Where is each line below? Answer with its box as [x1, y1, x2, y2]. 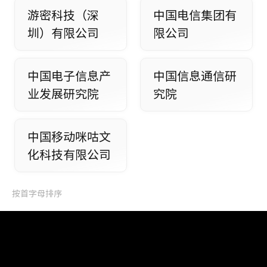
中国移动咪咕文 [27, 131, 111, 143]
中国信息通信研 [153, 70, 237, 82]
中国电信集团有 [153, 9, 237, 21]
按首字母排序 [11, 190, 62, 198]
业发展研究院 [27, 88, 100, 100]
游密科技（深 [27, 9, 100, 21]
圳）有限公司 [27, 27, 100, 39]
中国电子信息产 [27, 70, 111, 82]
